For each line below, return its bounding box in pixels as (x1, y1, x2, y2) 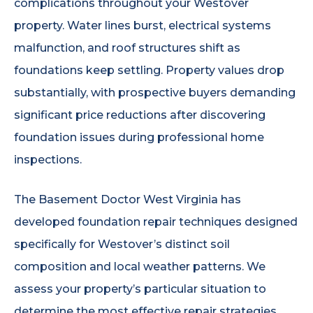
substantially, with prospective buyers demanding (14, 85, 296, 99)
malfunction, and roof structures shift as (14, 41, 240, 54)
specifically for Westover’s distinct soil (14, 238, 230, 252)
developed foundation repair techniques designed (14, 215, 298, 229)
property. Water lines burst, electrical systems (14, 18, 271, 32)
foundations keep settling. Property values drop (14, 63, 284, 77)
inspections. (14, 152, 82, 166)
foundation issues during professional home (14, 130, 264, 144)
